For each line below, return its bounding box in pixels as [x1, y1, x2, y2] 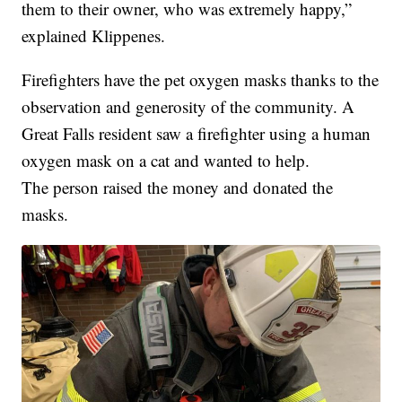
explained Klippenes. [22, 23, 166, 47]
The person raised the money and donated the [22, 175, 334, 198]
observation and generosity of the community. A [22, 94, 355, 118]
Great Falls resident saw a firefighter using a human [22, 121, 371, 144]
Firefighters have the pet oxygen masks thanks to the [22, 67, 380, 91]
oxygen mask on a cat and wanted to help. [22, 148, 310, 171]
